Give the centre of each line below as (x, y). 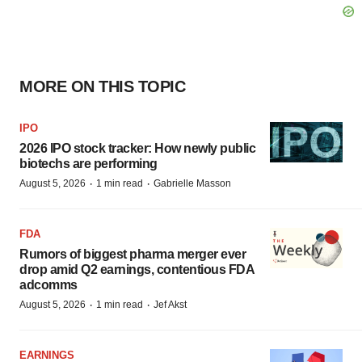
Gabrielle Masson (192, 183)
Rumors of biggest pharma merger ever (133, 254)
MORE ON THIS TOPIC (102, 86)
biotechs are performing (88, 163)
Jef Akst (170, 304)
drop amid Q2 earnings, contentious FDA (137, 269)
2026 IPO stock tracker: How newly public (137, 148)
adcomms (48, 284)
